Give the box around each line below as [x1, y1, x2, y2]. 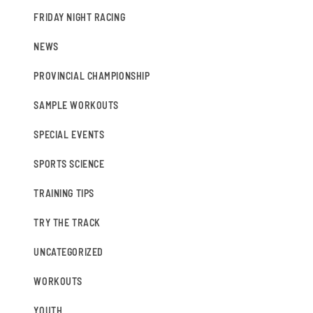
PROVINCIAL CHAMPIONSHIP [34, 70, 150, 82]
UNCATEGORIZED [34, 246, 103, 258]
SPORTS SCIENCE [34, 158, 105, 170]
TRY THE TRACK [34, 217, 101, 228]
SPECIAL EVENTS [34, 129, 105, 140]
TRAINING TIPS [34, 187, 94, 199]
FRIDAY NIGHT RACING [34, 11, 126, 23]
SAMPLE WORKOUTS [34, 99, 119, 111]
